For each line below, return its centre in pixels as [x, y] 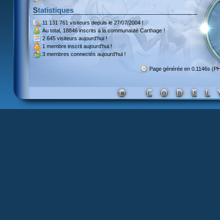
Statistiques [56, 10]
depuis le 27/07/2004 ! [117, 23]
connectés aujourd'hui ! [97, 54]
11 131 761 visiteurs [66, 23]
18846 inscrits [80, 30]
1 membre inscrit [62, 46]
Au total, [53, 30]
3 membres [56, 54]
